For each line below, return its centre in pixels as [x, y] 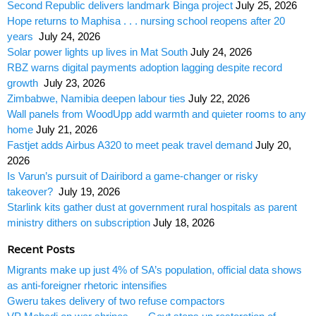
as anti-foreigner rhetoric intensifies [87, 286]
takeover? [31, 192]
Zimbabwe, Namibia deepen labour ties [96, 99]
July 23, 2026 [74, 83]
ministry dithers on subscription [79, 223]
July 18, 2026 [184, 223]
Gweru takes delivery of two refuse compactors [116, 301]
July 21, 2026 [67, 130]
